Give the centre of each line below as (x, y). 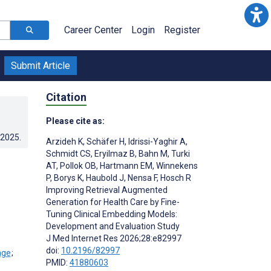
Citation (66, 97)
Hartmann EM (125, 165)
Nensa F (141, 178)
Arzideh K (64, 141)
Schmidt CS (68, 153)
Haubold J (104, 178)
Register (182, 30)
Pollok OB (77, 165)
